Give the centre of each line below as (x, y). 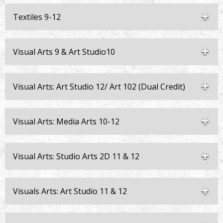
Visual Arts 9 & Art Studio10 (64, 52)
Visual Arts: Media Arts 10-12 (66, 121)
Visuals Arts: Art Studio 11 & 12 (70, 191)
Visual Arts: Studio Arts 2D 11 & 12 (76, 156)
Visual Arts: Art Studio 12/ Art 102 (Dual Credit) (99, 87)
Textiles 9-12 (37, 17)
